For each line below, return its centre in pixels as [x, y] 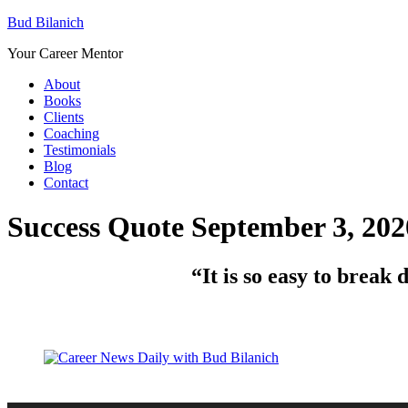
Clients [64, 117]
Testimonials [80, 150]
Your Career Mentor [65, 53]
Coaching [71, 133]
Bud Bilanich [46, 22]
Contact [66, 183]
